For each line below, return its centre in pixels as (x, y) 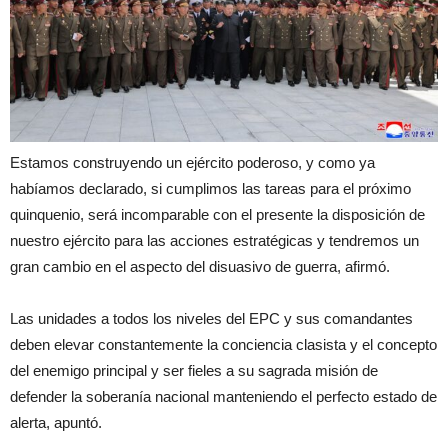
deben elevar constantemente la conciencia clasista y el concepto (223, 345)
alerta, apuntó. (56, 423)
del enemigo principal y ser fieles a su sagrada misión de (194, 371)
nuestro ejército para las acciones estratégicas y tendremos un (214, 241)
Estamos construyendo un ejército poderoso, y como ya (192, 163)
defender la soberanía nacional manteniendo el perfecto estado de (223, 397)
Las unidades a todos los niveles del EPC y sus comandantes (211, 319)
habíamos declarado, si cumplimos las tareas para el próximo (210, 189)
